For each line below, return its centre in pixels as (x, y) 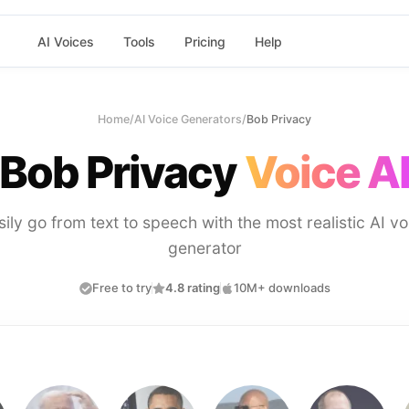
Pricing (204, 41)
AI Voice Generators (188, 119)
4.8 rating (192, 288)
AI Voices (65, 41)
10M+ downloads (282, 288)
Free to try (121, 288)
